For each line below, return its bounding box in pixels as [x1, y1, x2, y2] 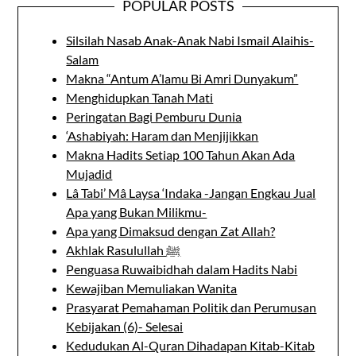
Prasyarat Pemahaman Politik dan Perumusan [66, 299, 317, 315]
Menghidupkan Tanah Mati [66, 89, 214, 105]
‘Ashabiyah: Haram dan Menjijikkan [66, 127, 259, 143]
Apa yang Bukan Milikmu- [66, 203, 207, 219]
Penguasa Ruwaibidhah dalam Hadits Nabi [66, 261, 298, 277]
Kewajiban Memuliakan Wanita [66, 280, 238, 296]
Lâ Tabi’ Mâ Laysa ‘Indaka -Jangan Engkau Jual [66, 184, 316, 200]
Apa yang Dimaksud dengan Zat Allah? [66, 222, 276, 238]
